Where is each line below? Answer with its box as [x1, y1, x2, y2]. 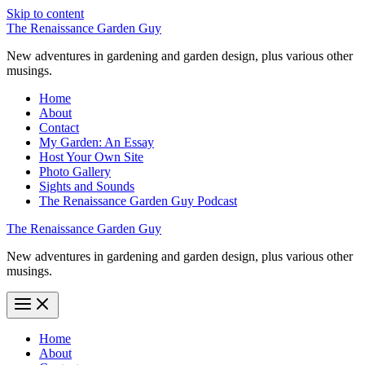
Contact [39, 121, 79, 134]
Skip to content [7, 7, 84, 20]
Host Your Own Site [39, 150, 143, 164]
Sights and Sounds [39, 179, 134, 193]
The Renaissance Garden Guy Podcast [39, 194, 237, 208]
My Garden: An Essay [39, 135, 154, 149]
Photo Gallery [39, 165, 111, 178]
